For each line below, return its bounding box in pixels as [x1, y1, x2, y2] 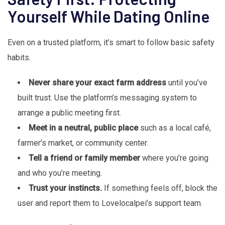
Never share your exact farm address [29, 78, 166, 88]
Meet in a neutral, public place [29, 123, 138, 133]
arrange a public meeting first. [18, 108, 121, 118]
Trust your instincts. [29, 183, 102, 193]
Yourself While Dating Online [8, 7, 209, 26]
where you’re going [140, 153, 208, 163]
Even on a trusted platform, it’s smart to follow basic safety [8, 38, 214, 48]
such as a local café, [138, 123, 211, 133]
